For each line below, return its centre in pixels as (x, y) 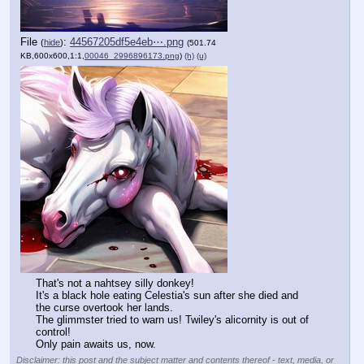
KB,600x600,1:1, (52, 56)
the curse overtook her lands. (104, 308)
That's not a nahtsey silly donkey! (117, 284)
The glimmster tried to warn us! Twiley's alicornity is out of (172, 320)
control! (53, 332)
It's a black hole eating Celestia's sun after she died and (167, 296)
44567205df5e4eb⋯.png (127, 42)
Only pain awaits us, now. (96, 344)
